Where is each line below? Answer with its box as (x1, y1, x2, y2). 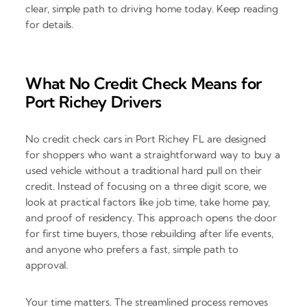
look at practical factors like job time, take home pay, (25, 195, 270, 209)
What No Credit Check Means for (25, 73, 262, 93)
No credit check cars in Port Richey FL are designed (25, 132, 266, 146)
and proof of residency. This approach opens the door (25, 211, 277, 225)
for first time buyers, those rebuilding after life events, (25, 227, 273, 241)
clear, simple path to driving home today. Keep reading (25, 1, 278, 15)
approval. (25, 258, 69, 272)
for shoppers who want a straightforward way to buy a (25, 148, 280, 162)
